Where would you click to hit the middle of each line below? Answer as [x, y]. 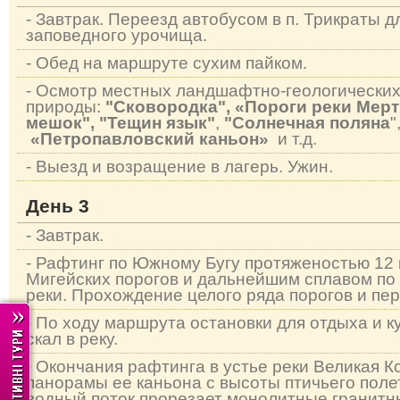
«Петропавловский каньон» [150, 139]
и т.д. [293, 139]
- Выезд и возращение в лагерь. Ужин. [179, 167]
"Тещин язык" [157, 123]
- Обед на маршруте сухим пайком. [167, 63]
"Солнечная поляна [307, 123]
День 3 [58, 206]
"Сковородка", [170, 107]
